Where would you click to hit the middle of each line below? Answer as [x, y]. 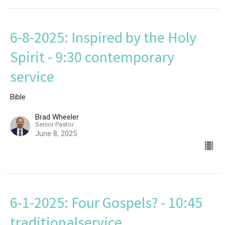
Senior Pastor [54, 124]
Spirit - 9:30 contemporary [92, 59]
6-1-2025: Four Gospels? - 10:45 [106, 205]
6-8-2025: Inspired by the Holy [103, 39]
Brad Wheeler [57, 117]
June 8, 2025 [56, 133]
